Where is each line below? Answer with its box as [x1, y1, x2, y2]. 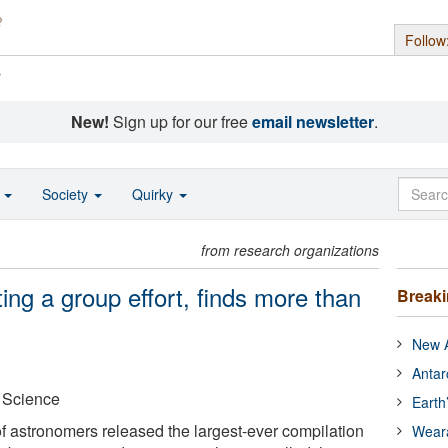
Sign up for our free [108, 110, 252, 133]
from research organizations [201, 240, 380, 260]
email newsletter [251, 110, 374, 133]
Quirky [132, 184, 177, 204]
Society [42, 184, 92, 204]
